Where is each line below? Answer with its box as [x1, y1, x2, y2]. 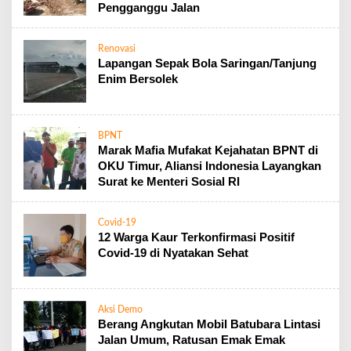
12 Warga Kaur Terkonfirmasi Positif [98, 230, 295, 244]
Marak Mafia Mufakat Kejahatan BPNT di [98, 143, 318, 157]
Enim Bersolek [98, 72, 178, 85]
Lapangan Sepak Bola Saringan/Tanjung [98, 56, 317, 70]
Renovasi [98, 44, 136, 53]
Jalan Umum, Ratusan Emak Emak [98, 333, 285, 346]
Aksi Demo [98, 305, 143, 314]
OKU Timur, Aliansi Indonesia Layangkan [98, 159, 321, 172]
